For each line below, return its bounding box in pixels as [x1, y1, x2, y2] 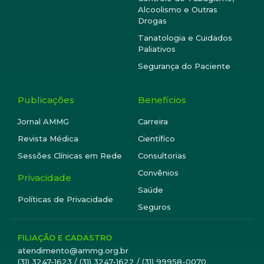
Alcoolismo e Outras [138, 4, 217, 14]
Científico [138, 133, 175, 143]
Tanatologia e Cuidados [138, 32, 232, 42]
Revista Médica [18, 133, 78, 143]
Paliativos [138, 44, 176, 54]
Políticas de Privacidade [18, 194, 113, 204]
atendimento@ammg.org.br [18, 245, 128, 255]
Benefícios [138, 94, 186, 105]
